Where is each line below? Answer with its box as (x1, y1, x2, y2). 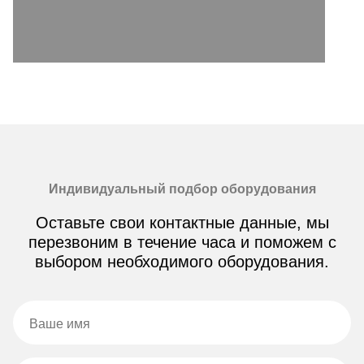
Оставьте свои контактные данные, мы (35, 213, 329, 232)
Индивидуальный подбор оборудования (48, 181, 316, 196)
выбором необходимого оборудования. (35, 252, 329, 271)
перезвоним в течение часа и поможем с (28, 232, 336, 251)
